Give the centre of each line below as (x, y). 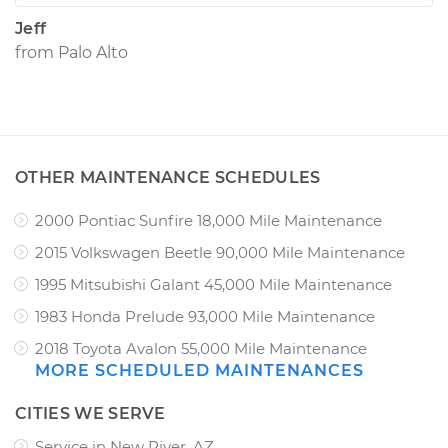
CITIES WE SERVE (90, 413)
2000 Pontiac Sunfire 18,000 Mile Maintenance (208, 220)
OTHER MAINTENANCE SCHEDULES (168, 177)
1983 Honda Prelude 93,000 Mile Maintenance (205, 316)
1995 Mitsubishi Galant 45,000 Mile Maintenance (213, 284)
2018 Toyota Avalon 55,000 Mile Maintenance (201, 348)
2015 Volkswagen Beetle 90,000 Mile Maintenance (220, 252)
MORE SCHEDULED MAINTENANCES (199, 370)
